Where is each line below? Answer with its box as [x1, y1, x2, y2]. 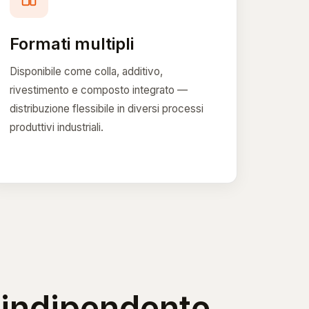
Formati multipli [10, 33, 134, 54]
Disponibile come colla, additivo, [10, 64, 163, 78]
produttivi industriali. [10, 120, 104, 134]
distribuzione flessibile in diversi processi [10, 101, 204, 115]
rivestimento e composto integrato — [10, 83, 188, 97]
